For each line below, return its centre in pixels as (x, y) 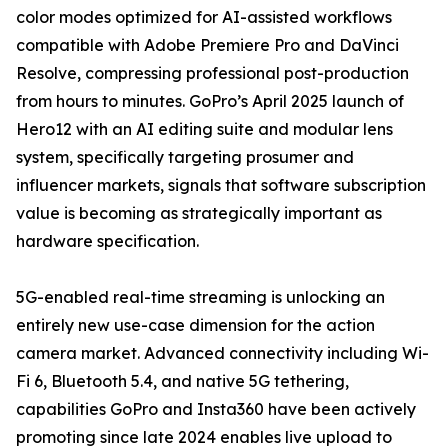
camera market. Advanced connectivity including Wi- (222, 353)
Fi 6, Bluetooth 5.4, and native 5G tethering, (182, 381)
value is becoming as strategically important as (199, 213)
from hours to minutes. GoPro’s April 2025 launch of (210, 101)
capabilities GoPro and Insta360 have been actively (216, 409)
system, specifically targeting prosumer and (185, 157)
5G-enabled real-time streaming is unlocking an (200, 297)
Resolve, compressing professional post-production (212, 73)
